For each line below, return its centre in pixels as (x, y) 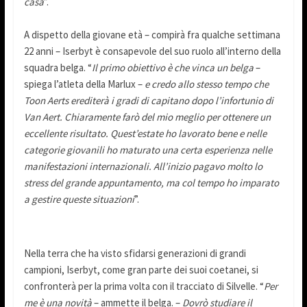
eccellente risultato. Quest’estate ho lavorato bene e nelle (145, 134)
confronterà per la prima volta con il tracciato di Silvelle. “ (144, 286)
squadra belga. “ (58, 68)
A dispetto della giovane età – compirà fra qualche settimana (152, 35)
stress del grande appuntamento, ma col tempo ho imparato (151, 183)
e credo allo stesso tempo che (206, 84)
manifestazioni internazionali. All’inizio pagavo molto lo (143, 167)
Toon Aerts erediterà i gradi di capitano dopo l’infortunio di (148, 101)
